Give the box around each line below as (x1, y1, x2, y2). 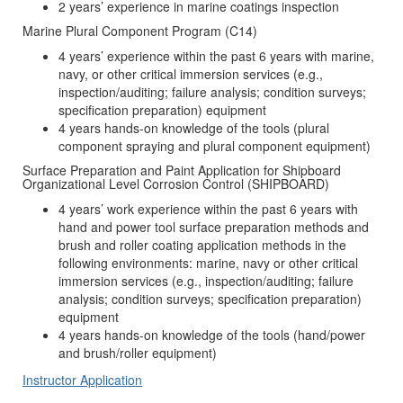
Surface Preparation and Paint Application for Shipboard (22, 161, 341, 180)
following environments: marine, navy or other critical (58, 254, 358, 273)
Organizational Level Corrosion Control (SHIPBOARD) (22, 175, 329, 193)
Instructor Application (22, 371, 142, 390)
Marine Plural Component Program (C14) (22, 22, 257, 40)
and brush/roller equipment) (58, 344, 217, 363)
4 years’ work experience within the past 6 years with (58, 200, 358, 219)
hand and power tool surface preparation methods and (58, 218, 369, 237)
